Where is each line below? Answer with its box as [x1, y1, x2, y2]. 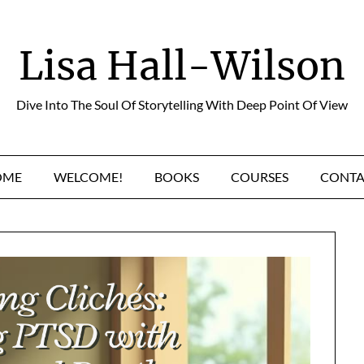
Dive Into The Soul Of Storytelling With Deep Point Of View [16, 97, 348, 112]
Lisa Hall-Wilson [19, 41, 345, 90]
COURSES [231, 169, 288, 184]
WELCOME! [54, 169, 123, 184]
